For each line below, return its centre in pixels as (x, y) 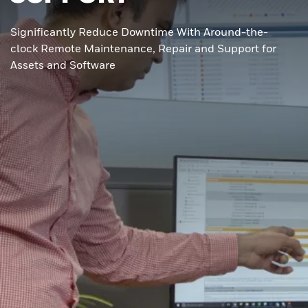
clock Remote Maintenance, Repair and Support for (143, 48)
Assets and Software (63, 65)
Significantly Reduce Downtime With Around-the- (139, 32)
